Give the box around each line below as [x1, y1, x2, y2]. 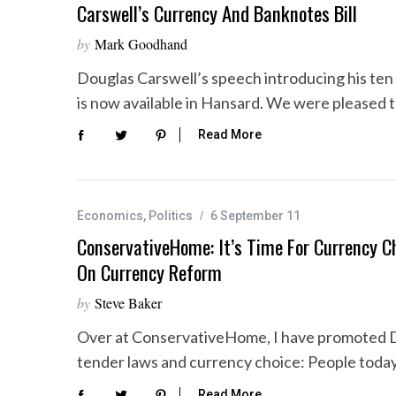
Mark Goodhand [95, 34, 187, 53]
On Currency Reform [77, 257, 222, 288]
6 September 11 [210, 209, 301, 224]
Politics [148, 209, 193, 224]
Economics [77, 209, 143, 224]
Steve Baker [95, 293, 162, 313]
